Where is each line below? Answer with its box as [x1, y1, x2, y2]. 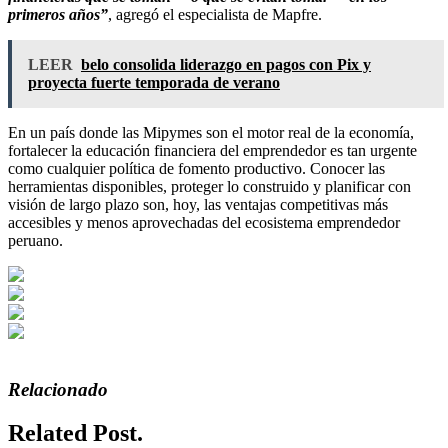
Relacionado [8, 378, 108, 400]
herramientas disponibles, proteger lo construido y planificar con [8, 177, 411, 195]
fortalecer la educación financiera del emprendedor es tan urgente [8, 141, 417, 159]
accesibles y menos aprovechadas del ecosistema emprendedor [8, 213, 400, 231]
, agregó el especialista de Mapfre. [108, 5, 322, 23]
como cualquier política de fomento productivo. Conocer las [8, 159, 385, 177]
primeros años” [8, 5, 108, 23]
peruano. [8, 231, 63, 249]
